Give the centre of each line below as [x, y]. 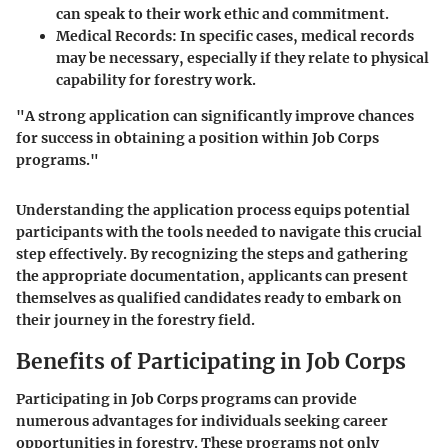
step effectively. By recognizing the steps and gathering [212, 253]
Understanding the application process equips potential [213, 209]
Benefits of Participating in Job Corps [211, 361]
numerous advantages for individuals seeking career [202, 421]
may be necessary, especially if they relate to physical [242, 57]
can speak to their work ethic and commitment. [222, 13]
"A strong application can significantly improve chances [215, 115]
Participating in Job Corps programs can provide [186, 399]
